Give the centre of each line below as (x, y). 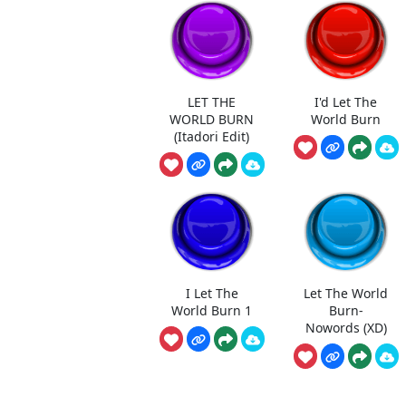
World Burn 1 (212, 310)
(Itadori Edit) (212, 136)
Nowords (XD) (346, 327)
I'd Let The (346, 101)
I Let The (212, 293)
